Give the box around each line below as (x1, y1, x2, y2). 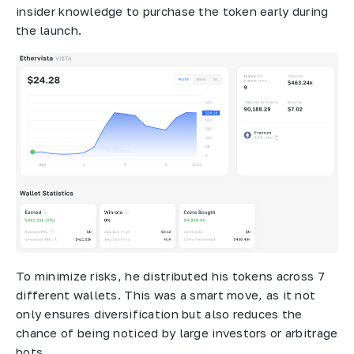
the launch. (16, 23, 82, 38)
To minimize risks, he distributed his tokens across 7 (16, 268, 325, 283)
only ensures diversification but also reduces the (16, 306, 303, 321)
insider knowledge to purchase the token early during (16, 4, 329, 19)
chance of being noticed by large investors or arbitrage (16, 325, 338, 340)
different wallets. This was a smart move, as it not (16, 287, 316, 302)
